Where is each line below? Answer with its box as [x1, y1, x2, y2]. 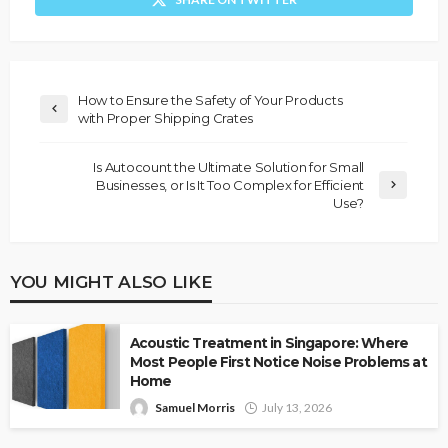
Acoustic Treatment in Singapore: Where [130, 334, 409, 351]
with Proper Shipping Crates [78, 109, 253, 126]
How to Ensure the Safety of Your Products [78, 91, 343, 108]
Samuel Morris [155, 399, 235, 415]
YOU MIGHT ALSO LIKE [10, 270, 213, 292]
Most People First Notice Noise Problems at [130, 353, 427, 370]
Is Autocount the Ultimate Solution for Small [93, 158, 364, 175]
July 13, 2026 [262, 399, 332, 415]
